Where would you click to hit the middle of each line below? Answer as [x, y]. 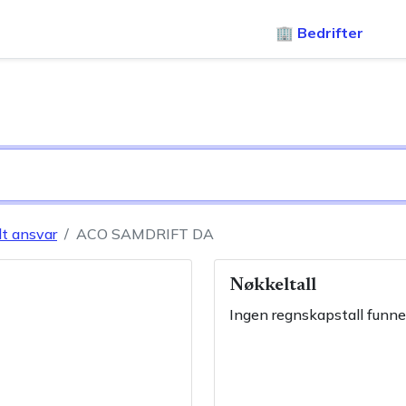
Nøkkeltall [273, 285]
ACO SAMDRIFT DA [145, 234]
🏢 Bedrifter [320, 33]
